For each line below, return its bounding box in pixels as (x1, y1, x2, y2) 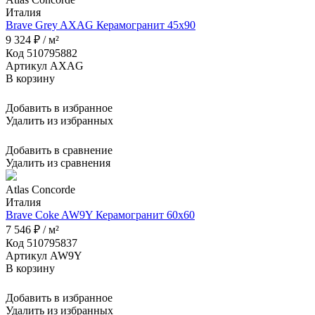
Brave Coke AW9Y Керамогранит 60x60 (6, 209, 195, 221)
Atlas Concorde (6, 184, 75, 196)
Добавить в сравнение (6, 144, 112, 157)
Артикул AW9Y (6, 250, 82, 262)
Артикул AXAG (6, 60, 84, 72)
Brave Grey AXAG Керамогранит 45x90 (6, 19, 195, 32)
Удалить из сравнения (6, 157, 110, 169)
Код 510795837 (6, 237, 77, 250)
